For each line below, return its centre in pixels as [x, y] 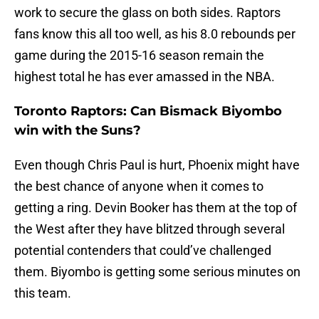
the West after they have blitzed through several [150, 229]
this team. [43, 293]
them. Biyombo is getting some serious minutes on [157, 272]
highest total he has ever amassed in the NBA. [145, 77]
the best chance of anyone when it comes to [139, 187]
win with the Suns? [78, 131]
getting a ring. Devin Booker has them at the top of [156, 208]
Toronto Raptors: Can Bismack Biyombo [148, 111]
